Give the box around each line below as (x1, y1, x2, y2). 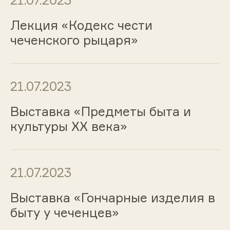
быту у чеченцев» (10, 204, 119, 220)
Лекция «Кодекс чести (10, 17, 152, 33)
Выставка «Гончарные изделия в (10, 189, 215, 205)
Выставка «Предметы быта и (10, 103, 191, 119)
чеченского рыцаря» (10, 32, 138, 48)
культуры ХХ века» (10, 118, 127, 134)
